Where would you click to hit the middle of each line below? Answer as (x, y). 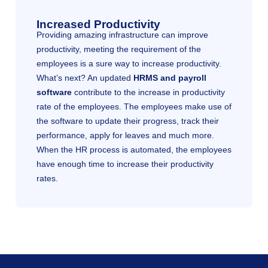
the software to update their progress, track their (128, 121)
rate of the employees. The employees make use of (134, 106)
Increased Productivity (98, 24)
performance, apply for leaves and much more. (125, 135)
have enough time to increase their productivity (125, 164)
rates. (47, 178)
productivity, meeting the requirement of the (119, 49)
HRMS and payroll (170, 77)
